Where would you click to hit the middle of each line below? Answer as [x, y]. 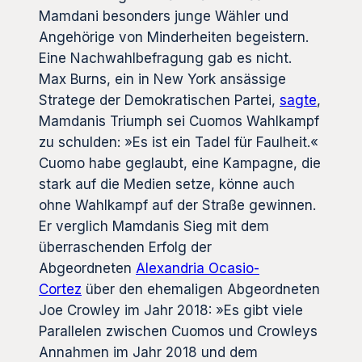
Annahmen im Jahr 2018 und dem [148, 352]
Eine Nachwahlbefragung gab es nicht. [165, 58]
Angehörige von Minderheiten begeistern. [174, 37]
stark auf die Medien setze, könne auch [167, 184]
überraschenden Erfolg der [125, 247]
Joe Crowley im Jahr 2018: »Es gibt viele [171, 310]
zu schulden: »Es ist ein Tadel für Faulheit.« [179, 142]
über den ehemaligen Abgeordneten [201, 289]
